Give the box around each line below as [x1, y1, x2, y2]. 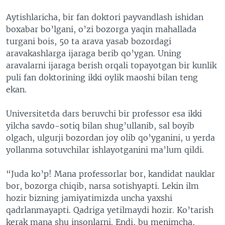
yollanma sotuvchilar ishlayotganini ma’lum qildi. [6, 145, 204, 155]
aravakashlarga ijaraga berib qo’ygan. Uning [6, 48, 181, 58]
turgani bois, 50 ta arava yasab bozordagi [6, 36, 171, 46]
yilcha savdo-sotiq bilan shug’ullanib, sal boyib [6, 121, 194, 131]
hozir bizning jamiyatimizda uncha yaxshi [6, 193, 172, 203]
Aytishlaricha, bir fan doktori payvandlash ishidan [6, 12, 203, 22]
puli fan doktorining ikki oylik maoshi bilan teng [6, 72, 198, 82]
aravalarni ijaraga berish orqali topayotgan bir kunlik [6, 60, 216, 70]
